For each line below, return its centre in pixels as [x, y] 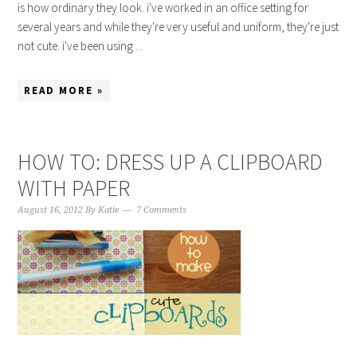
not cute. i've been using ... [80, 46]
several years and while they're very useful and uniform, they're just [178, 27]
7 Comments [162, 210]
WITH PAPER [74, 188]
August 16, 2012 [51, 210]
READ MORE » [64, 90]
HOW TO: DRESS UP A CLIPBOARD [171, 162]
